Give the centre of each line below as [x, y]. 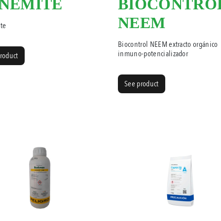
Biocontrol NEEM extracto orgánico [168, 44]
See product [142, 84]
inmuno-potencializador [153, 54]
